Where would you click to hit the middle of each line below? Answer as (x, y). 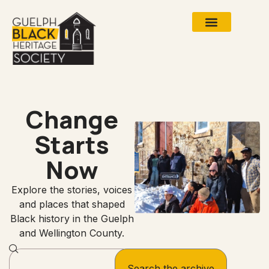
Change (72, 119)
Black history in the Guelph (72, 218)
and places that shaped (72, 204)
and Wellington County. (72, 233)
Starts (72, 144)
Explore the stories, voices (72, 189)
